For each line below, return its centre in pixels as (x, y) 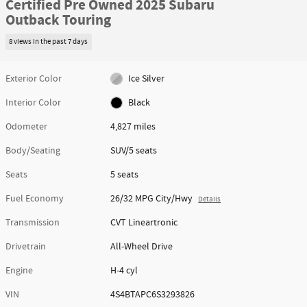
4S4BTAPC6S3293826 (153, 294)
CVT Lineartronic (144, 222)
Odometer (26, 126)
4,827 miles (133, 126)
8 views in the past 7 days (49, 41)
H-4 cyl (124, 270)
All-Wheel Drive (142, 246)
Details (210, 199)
